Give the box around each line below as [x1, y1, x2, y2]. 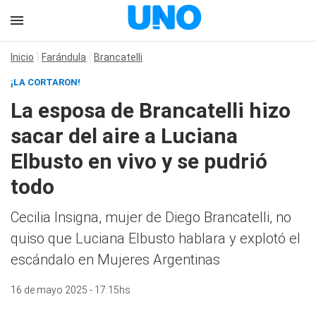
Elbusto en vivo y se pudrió [11, 149, 267, 174]
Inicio [11, 51, 34, 63]
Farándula [42, 51, 86, 63]
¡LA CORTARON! [11, 77, 80, 87]
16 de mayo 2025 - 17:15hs [11, 284, 130, 296]
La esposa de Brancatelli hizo [11, 98, 291, 123]
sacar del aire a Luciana [11, 123, 238, 148]
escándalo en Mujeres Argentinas [11, 251, 220, 268]
